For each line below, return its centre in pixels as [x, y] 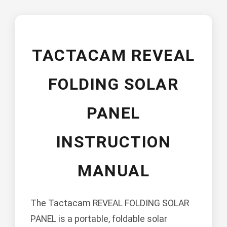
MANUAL [113, 171]
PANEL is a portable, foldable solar [99, 219]
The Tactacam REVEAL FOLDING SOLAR [110, 203]
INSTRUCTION [113, 142]
